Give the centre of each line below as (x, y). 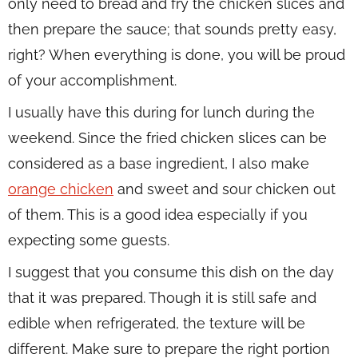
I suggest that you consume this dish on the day (171, 272)
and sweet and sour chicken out (225, 189)
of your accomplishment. (92, 81)
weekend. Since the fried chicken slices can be (167, 138)
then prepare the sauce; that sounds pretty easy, (172, 30)
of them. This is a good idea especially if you (158, 215)
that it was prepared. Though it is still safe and (162, 298)
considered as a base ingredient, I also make (159, 164)
